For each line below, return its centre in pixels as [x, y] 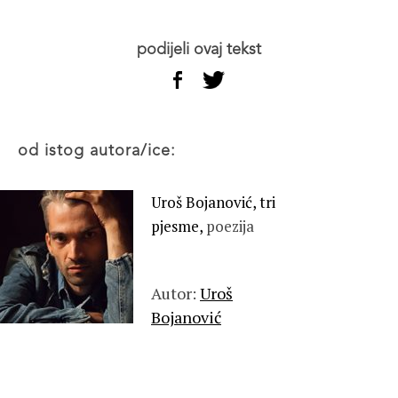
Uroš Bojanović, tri [213, 202]
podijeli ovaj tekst [204, 50]
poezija [230, 226]
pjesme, [179, 226]
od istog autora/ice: [102, 151]
